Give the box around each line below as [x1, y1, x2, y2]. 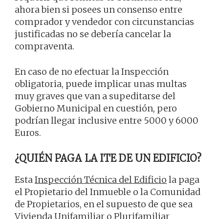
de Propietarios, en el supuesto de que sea [15, 198, 193, 210]
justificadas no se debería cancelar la [15, 28, 171, 40]
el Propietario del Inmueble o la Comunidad [15, 186, 200, 198]
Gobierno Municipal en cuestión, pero [15, 103, 177, 114]
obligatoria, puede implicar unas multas [15, 78, 187, 90]
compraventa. [15, 41, 74, 52]
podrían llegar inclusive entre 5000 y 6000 [15, 115, 198, 127]
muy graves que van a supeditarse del [15, 90, 175, 102]
